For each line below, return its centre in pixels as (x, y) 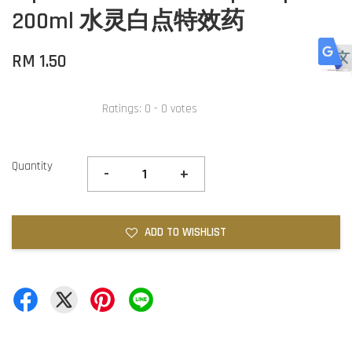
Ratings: (123, 108)
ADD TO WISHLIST (185, 232)
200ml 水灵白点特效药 (128, 21)
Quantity (32, 166)
